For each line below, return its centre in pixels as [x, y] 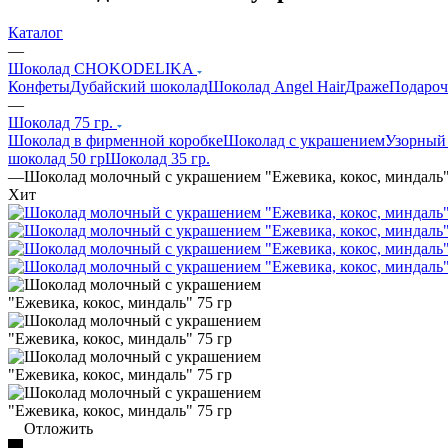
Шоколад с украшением [304, 140]
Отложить [58, 428]
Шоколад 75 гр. [62, 122]
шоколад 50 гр [56, 158]
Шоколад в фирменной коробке [115, 140]
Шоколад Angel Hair [276, 86]
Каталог [35, 32]
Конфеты [39, 86]
